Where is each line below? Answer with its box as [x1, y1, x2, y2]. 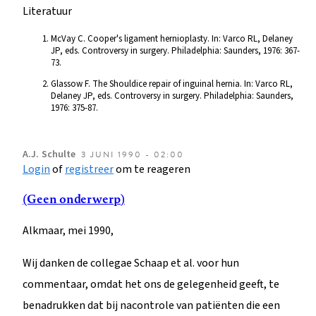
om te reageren [114, 161, 190, 177]
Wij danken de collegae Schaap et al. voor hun [23, 255, 239, 271]
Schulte [42, 147, 75, 162]
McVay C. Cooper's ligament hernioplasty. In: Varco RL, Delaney [51, 32, 293, 45]
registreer [65, 161, 114, 177]
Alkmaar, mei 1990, [23, 222, 114, 238]
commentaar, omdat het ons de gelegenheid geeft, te [23, 276, 279, 292]
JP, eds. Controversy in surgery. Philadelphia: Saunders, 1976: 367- [51, 44, 300, 57]
